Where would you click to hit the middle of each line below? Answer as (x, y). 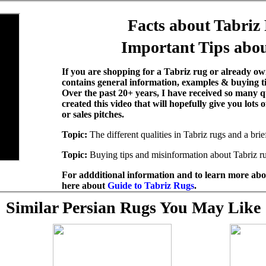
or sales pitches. (93, 114)
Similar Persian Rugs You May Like (133, 208)
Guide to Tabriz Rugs (151, 186)
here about (85, 186)
